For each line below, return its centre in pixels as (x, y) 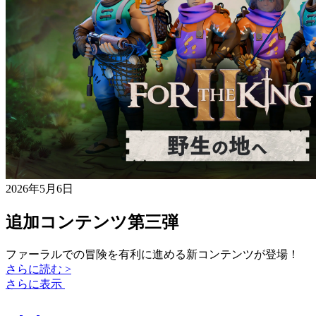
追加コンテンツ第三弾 (92, 222)
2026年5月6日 (39, 188)
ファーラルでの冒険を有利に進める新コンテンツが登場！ (152, 254)
